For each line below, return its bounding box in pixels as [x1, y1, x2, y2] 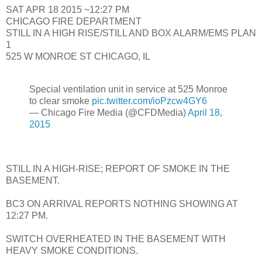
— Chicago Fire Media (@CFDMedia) [29, 107, 188, 118]
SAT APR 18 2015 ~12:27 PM [6, 5, 129, 15]
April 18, [188, 107, 222, 118]
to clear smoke [29, 95, 92, 106]
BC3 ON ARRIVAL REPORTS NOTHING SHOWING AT [6, 198, 238, 209]
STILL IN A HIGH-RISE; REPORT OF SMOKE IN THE [6, 163, 230, 174]
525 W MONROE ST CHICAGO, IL [6, 51, 150, 62]
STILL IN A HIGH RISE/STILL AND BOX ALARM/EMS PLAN [6, 28, 256, 39]
